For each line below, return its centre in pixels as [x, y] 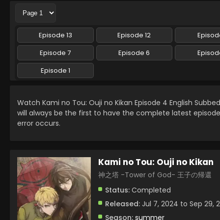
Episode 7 [55, 53]
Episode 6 [134, 53]
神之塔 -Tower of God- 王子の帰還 [155, 175]
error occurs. [39, 123]
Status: [117, 190]
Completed [150, 190]
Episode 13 [55, 35]
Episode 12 [134, 35]
